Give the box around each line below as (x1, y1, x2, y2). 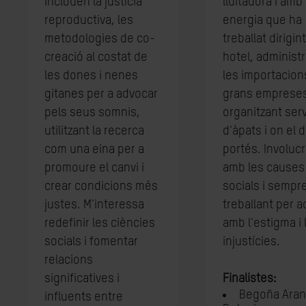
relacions (44, 254, 93, 266)
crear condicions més (44, 180, 158, 193)
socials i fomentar (44, 236, 138, 248)
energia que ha (222, 14, 302, 27)
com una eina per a (44, 143, 144, 156)
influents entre (44, 291, 123, 303)
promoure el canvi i (44, 162, 144, 174)
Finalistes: (222, 273, 277, 285)
